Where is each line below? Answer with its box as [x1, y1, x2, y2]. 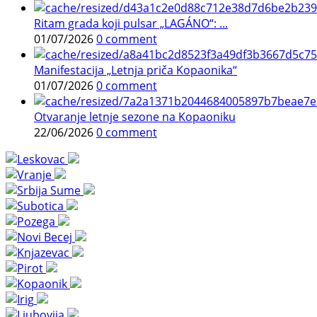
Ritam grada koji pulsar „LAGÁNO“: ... [34, 15, 228, 31]
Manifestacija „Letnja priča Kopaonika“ [34, 62, 237, 78]
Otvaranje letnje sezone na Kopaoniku [34, 108, 236, 125]
